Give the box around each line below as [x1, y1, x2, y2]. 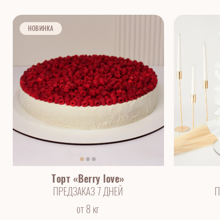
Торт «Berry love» [52, 172, 125, 185]
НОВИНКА [28, 24, 54, 32]
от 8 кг [77, 202, 100, 216]
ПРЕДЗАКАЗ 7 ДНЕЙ [53, 185, 123, 198]
